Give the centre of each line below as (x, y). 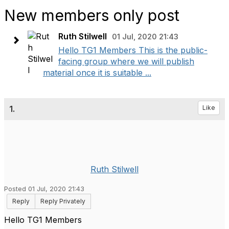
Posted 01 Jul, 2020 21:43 (44, 189)
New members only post (92, 15)
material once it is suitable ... (97, 73)
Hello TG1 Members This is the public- (133, 50)
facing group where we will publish (126, 61)
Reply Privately (63, 201)
